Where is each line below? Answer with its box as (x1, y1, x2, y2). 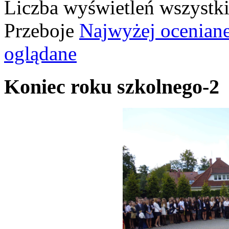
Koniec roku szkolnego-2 (4, 75, 219, 98)
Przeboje (4, 19, 79, 41)
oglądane (4, 42, 77, 64)
